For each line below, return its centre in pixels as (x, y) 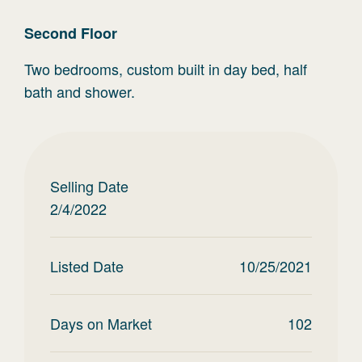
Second (53, 33)
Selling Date (89, 186)
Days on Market (101, 323)
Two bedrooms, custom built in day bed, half (166, 69)
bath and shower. (80, 91)
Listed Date (87, 266)
